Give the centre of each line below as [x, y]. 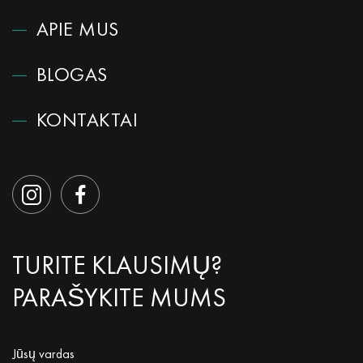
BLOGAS [72, 76]
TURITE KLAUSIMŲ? [117, 267]
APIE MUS [78, 31]
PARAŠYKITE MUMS [119, 299]
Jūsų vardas [43, 354]
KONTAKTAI [88, 122]
